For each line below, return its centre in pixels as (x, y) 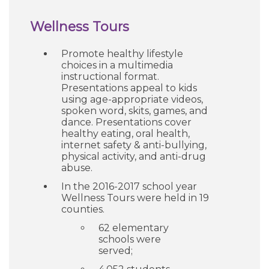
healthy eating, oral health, (125, 134)
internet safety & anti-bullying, (134, 145)
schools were (130, 239)
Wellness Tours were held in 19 (135, 198)
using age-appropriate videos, (132, 99)
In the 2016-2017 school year (129, 186)
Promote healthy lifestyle (122, 54)
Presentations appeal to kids (129, 88)
